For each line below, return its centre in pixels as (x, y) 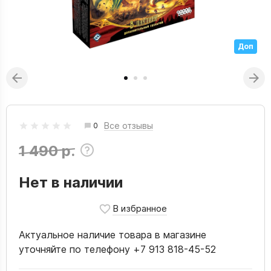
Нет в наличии (71, 182)
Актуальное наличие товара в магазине (113, 235)
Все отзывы (129, 125)
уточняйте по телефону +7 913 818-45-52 (117, 249)
